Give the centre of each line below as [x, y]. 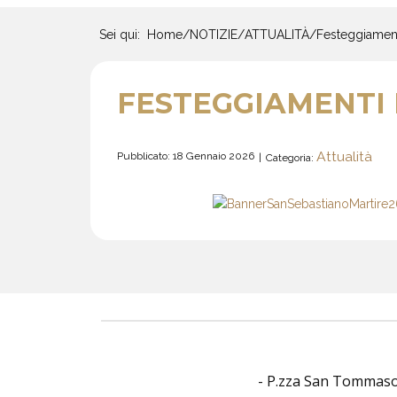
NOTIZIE [214, 35]
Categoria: [291, 158]
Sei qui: [123, 35]
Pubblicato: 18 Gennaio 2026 [186, 156]
